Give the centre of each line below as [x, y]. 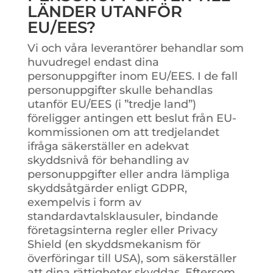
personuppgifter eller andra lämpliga [128, 174]
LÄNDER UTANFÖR [105, 11]
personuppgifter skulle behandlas [120, 90]
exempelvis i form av [84, 202]
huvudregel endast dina [93, 62]
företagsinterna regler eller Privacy [122, 230]
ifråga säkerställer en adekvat [108, 146]
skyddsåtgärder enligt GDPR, [107, 188]
